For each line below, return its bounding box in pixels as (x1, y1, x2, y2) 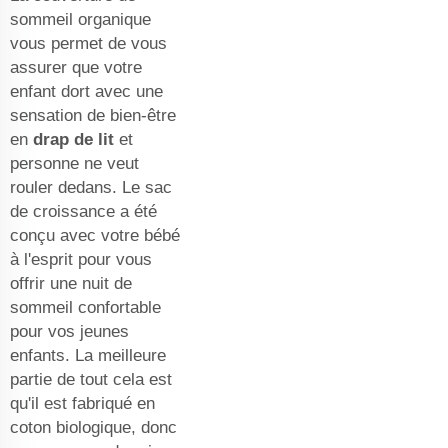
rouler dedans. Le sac (10, 177, 172, 197)
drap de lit (33, 129, 119, 149)
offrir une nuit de (10, 273, 132, 293)
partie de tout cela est (10, 369, 172, 389)
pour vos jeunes (10, 321, 129, 341)
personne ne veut (10, 153, 139, 173)
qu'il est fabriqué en (10, 393, 155, 413)
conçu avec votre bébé (10, 225, 180, 245)
